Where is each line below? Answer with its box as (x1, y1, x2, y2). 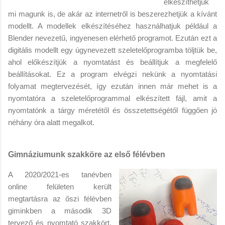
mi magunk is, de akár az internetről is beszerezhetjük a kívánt (8, 9, 217, 18)
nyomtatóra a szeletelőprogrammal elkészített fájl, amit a (8, 93, 217, 102)
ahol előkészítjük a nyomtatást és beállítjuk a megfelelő (8, 57, 217, 66)
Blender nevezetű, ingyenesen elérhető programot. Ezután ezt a (8, 33, 217, 42)
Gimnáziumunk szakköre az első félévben (8, 150, 165, 159)
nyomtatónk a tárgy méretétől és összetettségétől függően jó (8, 105, 217, 115)
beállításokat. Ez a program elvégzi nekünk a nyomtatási (8, 69, 217, 78)
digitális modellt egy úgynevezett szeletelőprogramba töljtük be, (8, 45, 217, 54)
